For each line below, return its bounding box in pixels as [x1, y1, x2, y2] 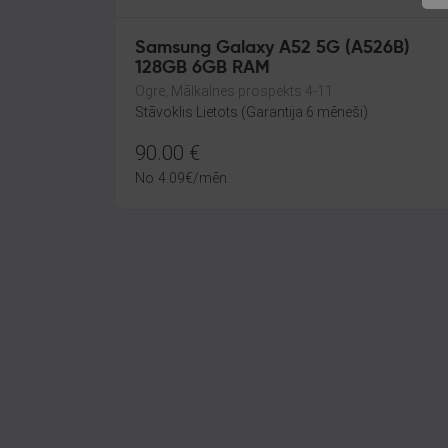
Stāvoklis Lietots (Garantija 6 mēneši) [135, 104, 368, 120]
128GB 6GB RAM [135, 59, 270, 77]
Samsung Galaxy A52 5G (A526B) [135, 39, 410, 57]
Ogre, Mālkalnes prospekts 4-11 [135, 83, 333, 99]
